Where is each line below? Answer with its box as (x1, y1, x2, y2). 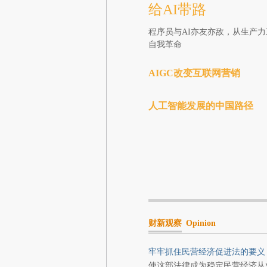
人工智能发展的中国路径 (148, 101, 253, 111)
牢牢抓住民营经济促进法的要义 (148, 247, 265, 256)
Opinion (185, 219, 216, 228)
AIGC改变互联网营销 (148, 68, 240, 78)
